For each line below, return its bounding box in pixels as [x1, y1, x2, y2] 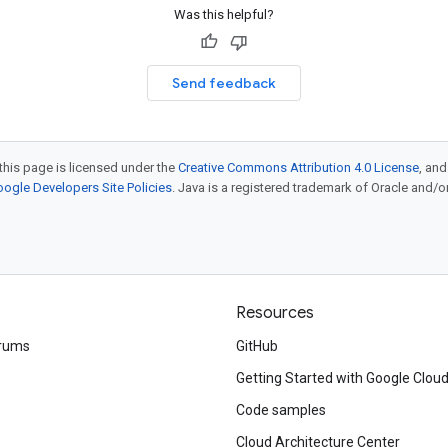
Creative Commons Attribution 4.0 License [178, 160, 419, 175]
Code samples [236, 402, 326, 418]
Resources [236, 303, 314, 323]
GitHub [236, 338, 278, 354]
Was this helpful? [174, 7, 274, 22]
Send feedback [172, 74, 276, 92]
